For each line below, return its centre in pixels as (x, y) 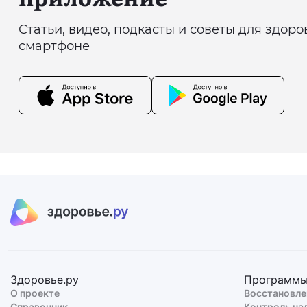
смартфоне (54, 46)
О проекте (35, 293)
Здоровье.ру (45, 280)
